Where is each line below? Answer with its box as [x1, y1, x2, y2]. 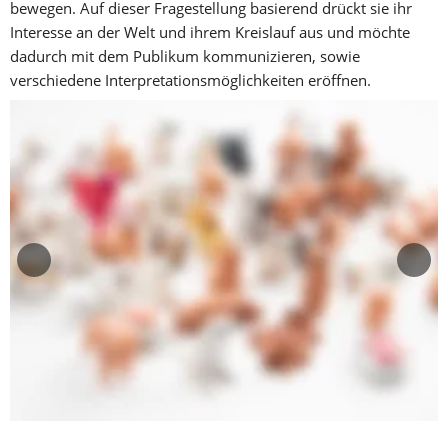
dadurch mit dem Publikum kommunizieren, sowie [10, 45, 360, 66]
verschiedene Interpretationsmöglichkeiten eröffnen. [10, 69, 371, 90]
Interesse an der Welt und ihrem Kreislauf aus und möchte [10, 21, 410, 42]
